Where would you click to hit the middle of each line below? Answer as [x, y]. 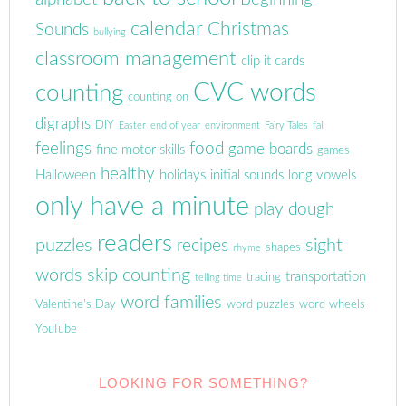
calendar [167, 29]
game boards [271, 149]
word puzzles [261, 304]
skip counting [139, 275]
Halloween [66, 175]
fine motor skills [141, 150]
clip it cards [273, 61]
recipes [203, 246]
